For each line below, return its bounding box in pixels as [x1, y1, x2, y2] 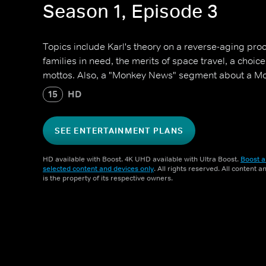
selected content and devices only [43, 164, 154, 173]
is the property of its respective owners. [43, 173, 173, 183]
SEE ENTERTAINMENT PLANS [55, 125, 183, 136]
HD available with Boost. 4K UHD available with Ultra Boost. [43, 154, 240, 164]
